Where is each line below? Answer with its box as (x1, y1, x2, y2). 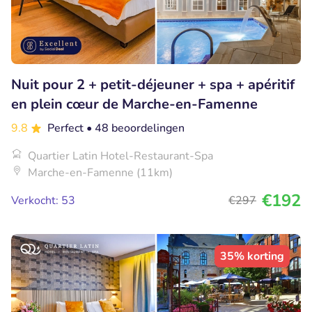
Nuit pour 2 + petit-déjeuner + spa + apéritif (11, 75, 295, 95)
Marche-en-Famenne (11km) (28, 165, 173, 181)
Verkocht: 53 (11, 193, 75, 209)
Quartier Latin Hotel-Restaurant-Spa (28, 148, 213, 164)
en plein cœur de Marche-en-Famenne (11, 95, 258, 114)
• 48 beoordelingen (86, 120, 185, 136)
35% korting (220, 249, 284, 265)
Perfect (47, 120, 86, 136)
